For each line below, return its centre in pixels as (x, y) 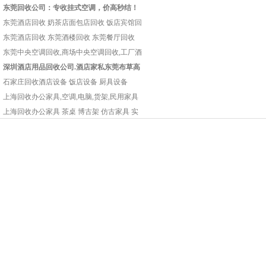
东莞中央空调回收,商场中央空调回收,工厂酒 (72, 52)
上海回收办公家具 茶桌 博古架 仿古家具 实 (71, 112)
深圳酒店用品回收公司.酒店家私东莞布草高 (72, 67)
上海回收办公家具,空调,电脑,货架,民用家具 (71, 97)
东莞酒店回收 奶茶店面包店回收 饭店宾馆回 (72, 23)
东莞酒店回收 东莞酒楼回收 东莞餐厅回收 (69, 37)
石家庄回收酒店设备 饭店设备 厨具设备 (65, 82)
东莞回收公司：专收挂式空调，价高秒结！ (71, 8)
